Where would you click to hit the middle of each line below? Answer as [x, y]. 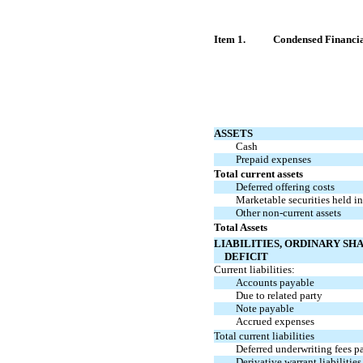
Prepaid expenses [273, 159]
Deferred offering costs [285, 186]
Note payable [265, 308]
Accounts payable [275, 282]
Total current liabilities [264, 335]
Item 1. [230, 39]
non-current [288, 212]
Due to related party [279, 295]
